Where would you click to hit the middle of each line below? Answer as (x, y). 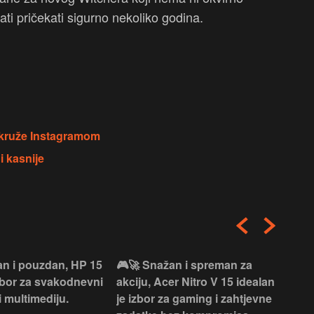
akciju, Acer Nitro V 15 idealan (196, 282)
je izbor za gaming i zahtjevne (194, 299)
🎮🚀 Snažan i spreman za (184, 265)
